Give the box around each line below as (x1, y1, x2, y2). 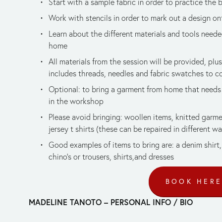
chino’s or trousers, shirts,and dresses (49, 151, 174, 162)
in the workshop (49, 96, 104, 106)
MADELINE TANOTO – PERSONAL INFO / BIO (29, 196, 193, 207)
